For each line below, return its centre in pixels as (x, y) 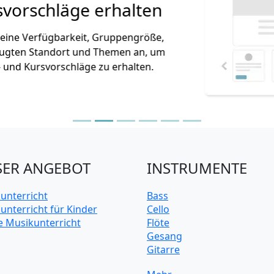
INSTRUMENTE (197, 168)
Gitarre (163, 250)
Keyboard (169, 263)
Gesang (165, 236)
